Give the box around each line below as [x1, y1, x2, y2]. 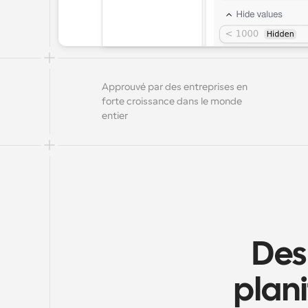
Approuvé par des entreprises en [102, 81, 247, 92]
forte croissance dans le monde [102, 96, 242, 107]
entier [102, 110, 128, 121]
